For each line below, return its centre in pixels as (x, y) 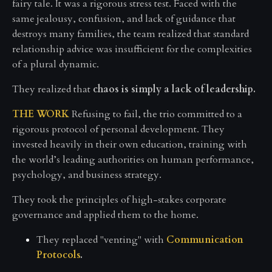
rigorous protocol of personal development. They (118, 129)
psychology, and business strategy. (87, 175)
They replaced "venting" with (101, 240)
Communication (205, 240)
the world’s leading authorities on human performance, (133, 160)
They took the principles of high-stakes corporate (119, 200)
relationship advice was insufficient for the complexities (132, 49)
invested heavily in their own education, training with (130, 144)
